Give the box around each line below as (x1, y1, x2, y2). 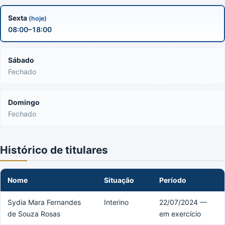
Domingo (8, 97, 40, 106)
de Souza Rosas (8, 209, 60, 218)
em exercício (159, 209, 201, 218)
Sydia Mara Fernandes (8, 197, 81, 206)
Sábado (8, 55, 34, 64)
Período (159, 175, 186, 184)
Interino (104, 197, 129, 206)
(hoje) (29, 14, 47, 22)
